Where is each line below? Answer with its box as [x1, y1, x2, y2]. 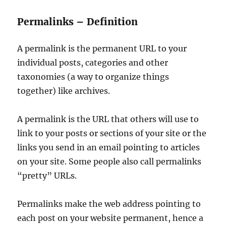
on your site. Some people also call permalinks [17, 156, 202, 166]
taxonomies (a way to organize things [17, 72, 169, 82]
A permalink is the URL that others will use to [17, 114, 199, 124]
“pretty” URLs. [17, 171, 77, 181]
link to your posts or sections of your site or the [17, 128, 207, 138]
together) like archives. [17, 86, 110, 96]
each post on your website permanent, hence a [17, 213, 204, 223]
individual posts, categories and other [17, 58, 168, 68]
